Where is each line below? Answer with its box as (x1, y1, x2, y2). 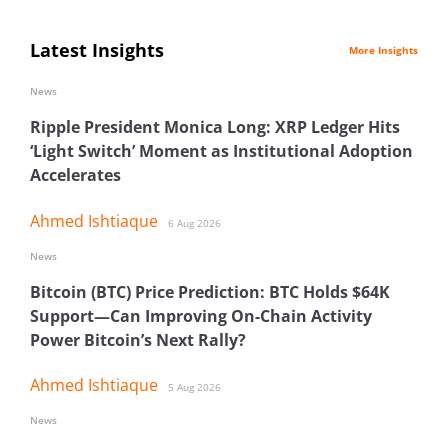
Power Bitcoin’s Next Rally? (30, 328, 246, 351)
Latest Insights (30, 38, 164, 63)
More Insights (349, 43, 418, 58)
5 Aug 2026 (168, 380, 221, 395)
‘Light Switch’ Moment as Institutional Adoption (30, 140, 413, 163)
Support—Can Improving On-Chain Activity (30, 304, 372, 327)
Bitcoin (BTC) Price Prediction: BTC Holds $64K (30, 280, 390, 303)
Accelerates (30, 164, 121, 187)
